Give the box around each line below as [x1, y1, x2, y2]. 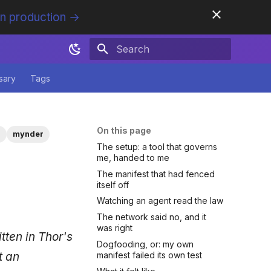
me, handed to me [97, 152, 169, 163]
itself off [97, 179, 129, 190]
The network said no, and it [97, 212, 206, 222]
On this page [97, 125, 151, 135]
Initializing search [116, 66, 180, 75]
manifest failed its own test [97, 249, 202, 260]
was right [97, 223, 132, 233]
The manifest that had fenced [97, 168, 215, 179]
